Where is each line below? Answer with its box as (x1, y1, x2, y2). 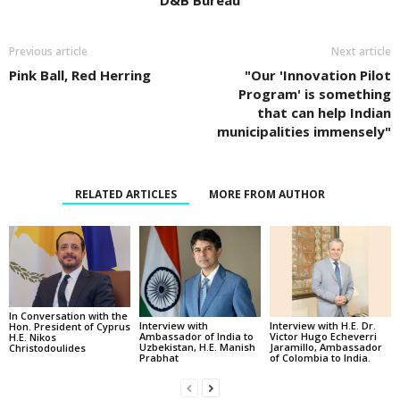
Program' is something (238, 85, 391, 104)
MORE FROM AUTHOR (209, 187, 325, 203)
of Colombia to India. (269, 351, 371, 365)
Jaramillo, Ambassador (269, 340, 382, 354)
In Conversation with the (9, 309, 128, 323)
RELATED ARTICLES (75, 187, 177, 203)
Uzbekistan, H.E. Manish (138, 340, 255, 354)
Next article (331, 44, 391, 60)
